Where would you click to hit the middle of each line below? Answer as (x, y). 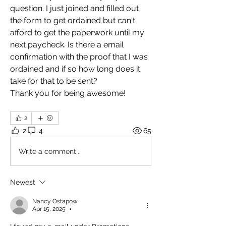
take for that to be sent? (56, 81)
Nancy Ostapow (55, 202)
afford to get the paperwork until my (77, 33)
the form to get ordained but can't (73, 21)
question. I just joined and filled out (74, 9)
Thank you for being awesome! (69, 93)
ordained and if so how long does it (75, 69)
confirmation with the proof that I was (79, 57)
